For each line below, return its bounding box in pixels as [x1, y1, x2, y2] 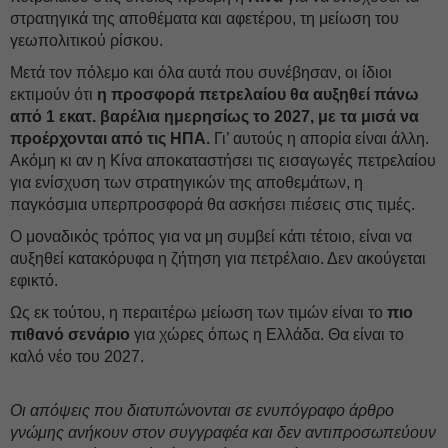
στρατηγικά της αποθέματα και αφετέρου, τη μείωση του [10, 10, 399, 27]
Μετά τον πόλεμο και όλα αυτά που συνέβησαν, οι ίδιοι [10, 64, 392, 81]
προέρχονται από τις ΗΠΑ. [10, 130, 210, 147]
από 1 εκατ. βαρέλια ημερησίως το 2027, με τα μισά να [10, 108, 419, 125]
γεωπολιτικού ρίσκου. [10, 32, 163, 49]
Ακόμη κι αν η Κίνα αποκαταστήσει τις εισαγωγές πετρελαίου [10, 152, 436, 169]
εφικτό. [10, 272, 58, 289]
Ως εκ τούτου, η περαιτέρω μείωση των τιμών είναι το [10, 304, 387, 321]
